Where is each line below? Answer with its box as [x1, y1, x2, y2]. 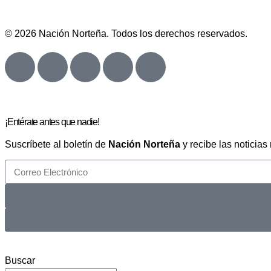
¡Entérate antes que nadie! [5, 117, 99, 127]
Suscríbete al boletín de [5, 139, 108, 149]
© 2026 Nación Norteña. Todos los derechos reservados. [5, 28, 247, 39]
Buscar [5, 255, 35, 266]
